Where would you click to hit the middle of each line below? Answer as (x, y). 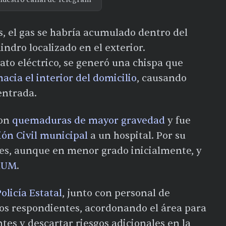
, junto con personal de (116, 193)
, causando (162, 78)
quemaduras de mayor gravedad (89, 120)
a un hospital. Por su (137, 135)
